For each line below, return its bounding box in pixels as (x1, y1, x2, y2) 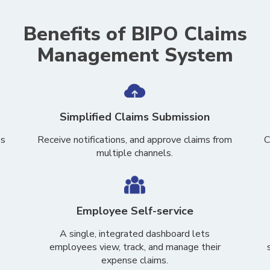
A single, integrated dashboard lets (60, 227, 210, 240)
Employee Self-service (76, 204, 193, 218)
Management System (37, 42, 233, 68)
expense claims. (101, 254, 169, 267)
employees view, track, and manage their (49, 240, 221, 254)
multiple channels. (96, 146, 174, 160)
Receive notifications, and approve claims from (37, 133, 233, 146)
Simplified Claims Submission (60, 110, 210, 124)
